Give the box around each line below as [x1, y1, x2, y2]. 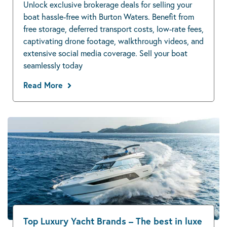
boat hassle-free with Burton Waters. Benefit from [23, 11, 194, 22]
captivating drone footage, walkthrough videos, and [23, 35, 204, 47]
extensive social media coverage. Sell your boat [23, 48, 187, 59]
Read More [23, 80, 63, 91]
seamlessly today [23, 60, 83, 71]
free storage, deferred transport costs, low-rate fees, [23, 23, 204, 34]
